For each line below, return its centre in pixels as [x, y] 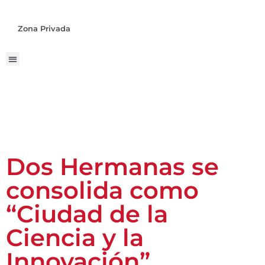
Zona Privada [44, 29]
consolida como [102, 190]
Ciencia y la [75, 237]
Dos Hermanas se [112, 166]
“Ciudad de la [87, 214]
